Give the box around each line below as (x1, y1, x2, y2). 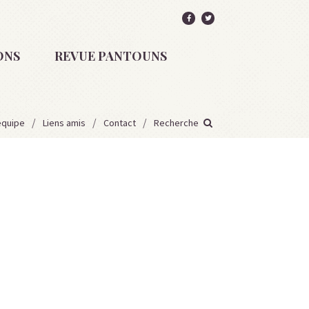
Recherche (154, 117, 201, 129)
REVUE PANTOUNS (54, 48, 167, 64)
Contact (103, 117, 137, 129)
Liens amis (43, 117, 86, 129)
